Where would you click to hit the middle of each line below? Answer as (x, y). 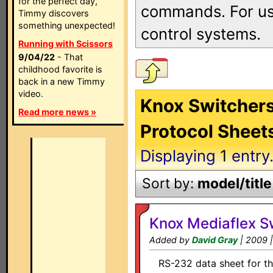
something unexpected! (67, 25)
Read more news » (57, 112)
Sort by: (170, 183)
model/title (235, 183)
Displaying (178, 156)
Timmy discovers (54, 13)
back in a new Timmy (62, 81)
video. (31, 94)
